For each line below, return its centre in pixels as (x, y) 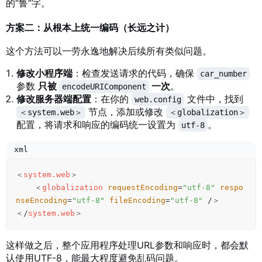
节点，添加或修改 (126, 112)
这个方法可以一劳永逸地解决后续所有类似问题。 (109, 51)
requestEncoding (143, 188)
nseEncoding (42, 201)
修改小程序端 (44, 73)
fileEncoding (137, 201)
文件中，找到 (214, 99)
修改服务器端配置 (54, 99)
